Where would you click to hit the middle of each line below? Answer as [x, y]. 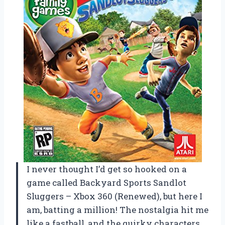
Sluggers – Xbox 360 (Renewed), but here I [115, 196]
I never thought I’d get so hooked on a [107, 169]
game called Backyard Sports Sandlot [106, 183]
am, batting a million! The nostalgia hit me [118, 210]
